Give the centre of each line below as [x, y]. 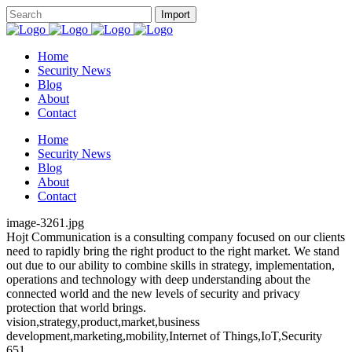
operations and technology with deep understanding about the [158, 279]
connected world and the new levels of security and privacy [153, 293]
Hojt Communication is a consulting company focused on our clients [176, 237]
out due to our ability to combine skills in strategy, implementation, [170, 265]
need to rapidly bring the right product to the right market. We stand [173, 251]
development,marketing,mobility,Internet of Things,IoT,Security [164, 336]
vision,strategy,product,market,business [103, 322]
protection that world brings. [76, 308]
